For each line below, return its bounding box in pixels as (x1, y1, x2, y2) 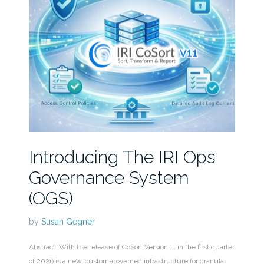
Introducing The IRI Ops (28, 146, 216, 167)
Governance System (28, 167, 189, 188)
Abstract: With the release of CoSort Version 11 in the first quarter (28, 242, 235, 251)
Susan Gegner (41, 216, 95, 226)
